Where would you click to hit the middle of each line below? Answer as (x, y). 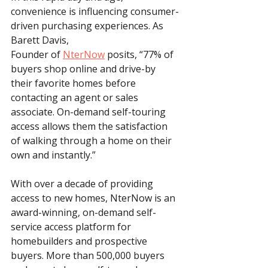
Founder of (37, 55)
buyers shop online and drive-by (84, 69)
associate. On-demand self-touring (89, 112)
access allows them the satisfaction (90, 127)
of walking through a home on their (92, 141)
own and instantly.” (54, 155)
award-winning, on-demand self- (83, 213)
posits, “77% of (140, 55)
